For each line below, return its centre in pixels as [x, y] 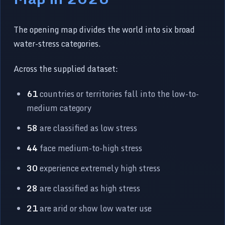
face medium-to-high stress [90, 148]
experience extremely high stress [99, 168]
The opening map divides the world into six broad [104, 29]
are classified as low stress [88, 128]
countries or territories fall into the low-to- [119, 94]
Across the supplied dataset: [66, 69]
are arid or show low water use [95, 208]
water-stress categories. [58, 43]
